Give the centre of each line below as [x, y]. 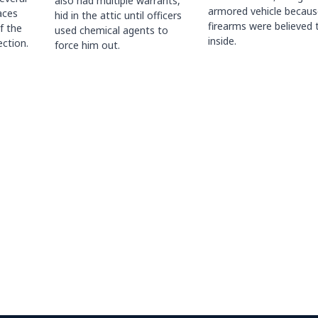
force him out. [87, 45]
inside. [222, 41]
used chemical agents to [111, 31]
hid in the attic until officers [118, 16]
